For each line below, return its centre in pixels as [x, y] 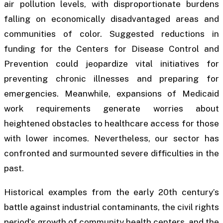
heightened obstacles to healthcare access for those [111, 124]
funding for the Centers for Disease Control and [111, 49]
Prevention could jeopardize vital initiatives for [111, 64]
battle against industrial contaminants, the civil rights [111, 207]
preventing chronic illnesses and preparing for [111, 79]
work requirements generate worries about [111, 109]
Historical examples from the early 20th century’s [111, 192]
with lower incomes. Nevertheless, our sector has [111, 139]
